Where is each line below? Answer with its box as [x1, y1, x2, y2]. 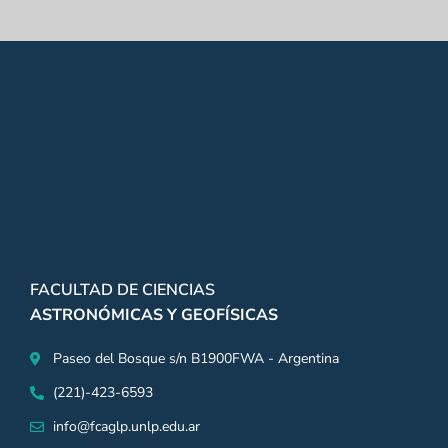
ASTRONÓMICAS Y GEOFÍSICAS [30, 303, 278, 326]
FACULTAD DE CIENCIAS [30, 278, 215, 301]
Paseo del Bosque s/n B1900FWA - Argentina [52, 348, 339, 368]
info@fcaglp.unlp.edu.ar [52, 416, 200, 436]
